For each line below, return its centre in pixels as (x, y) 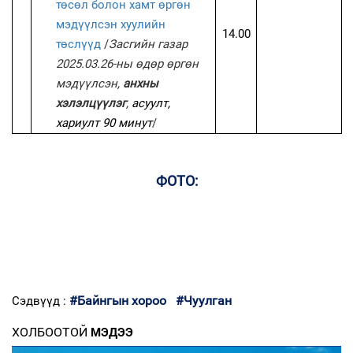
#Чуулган (204, 300)
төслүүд (79, 44)
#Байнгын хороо (118, 300)
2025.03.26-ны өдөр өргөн (128, 63)
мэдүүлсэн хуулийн (111, 24)
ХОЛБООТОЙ (50, 332)
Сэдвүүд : (41, 301)
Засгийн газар (149, 44)
